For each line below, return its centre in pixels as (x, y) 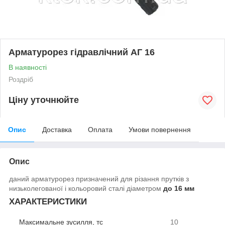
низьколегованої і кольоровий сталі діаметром (86, 188)
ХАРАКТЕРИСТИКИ (48, 201)
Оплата (100, 129)
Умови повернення (160, 129)
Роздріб (21, 79)
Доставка (57, 129)
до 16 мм (179, 188)
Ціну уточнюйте (44, 100)
